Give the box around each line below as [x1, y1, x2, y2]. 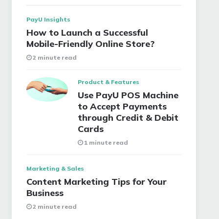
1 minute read [84, 139, 129, 146]
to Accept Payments [78, 101, 167, 112]
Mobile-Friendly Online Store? [26, 38, 155, 49]
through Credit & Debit [78, 112, 179, 123]
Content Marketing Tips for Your [26, 176, 167, 187]
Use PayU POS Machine [78, 89, 179, 101]
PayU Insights [26, 16, 71, 23]
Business [26, 187, 64, 198]
